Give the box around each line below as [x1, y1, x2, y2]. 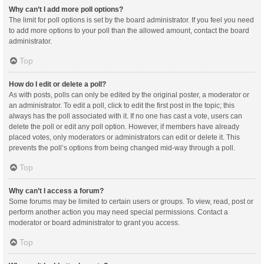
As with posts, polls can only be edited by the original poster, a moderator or [9, 90, 249, 99]
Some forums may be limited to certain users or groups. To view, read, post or [9, 197, 253, 206]
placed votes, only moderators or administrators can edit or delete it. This [9, 133, 240, 141]
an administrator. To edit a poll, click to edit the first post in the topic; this [9, 101, 235, 110]
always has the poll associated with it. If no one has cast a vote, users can [9, 111, 242, 120]
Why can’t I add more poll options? [9, 5, 123, 14]
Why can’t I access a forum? [9, 186, 104, 195]
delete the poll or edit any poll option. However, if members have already [9, 122, 239, 131]
